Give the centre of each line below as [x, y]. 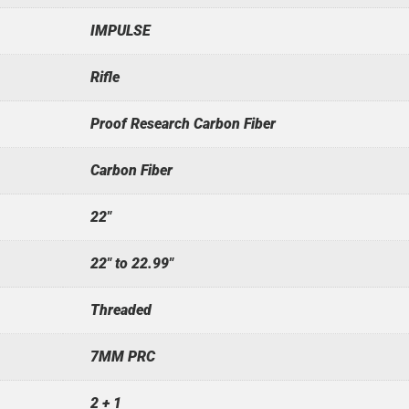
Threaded [121, 309]
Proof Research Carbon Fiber [183, 123]
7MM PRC [122, 356]
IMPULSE [120, 30]
